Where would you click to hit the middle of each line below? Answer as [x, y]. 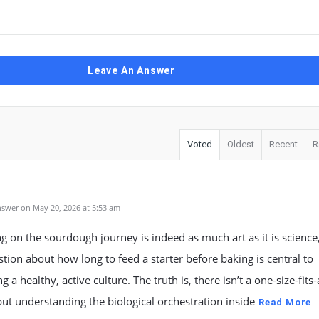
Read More [285, 302]
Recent [283, 144]
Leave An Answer [131, 70]
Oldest [241, 144]
